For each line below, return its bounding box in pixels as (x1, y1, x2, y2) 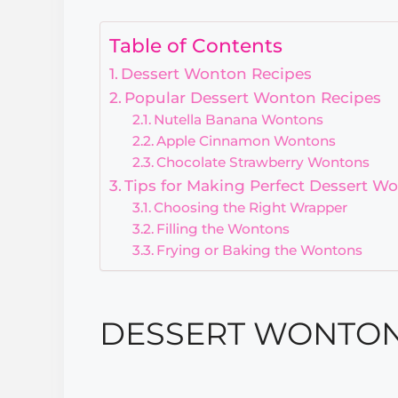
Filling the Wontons (155, 220, 290, 238)
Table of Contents (109, 34, 283, 58)
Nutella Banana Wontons (153, 111, 323, 129)
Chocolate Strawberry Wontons (155, 154, 370, 171)
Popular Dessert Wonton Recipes (124, 88, 382, 107)
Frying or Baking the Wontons (155, 242, 362, 259)
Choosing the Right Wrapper (153, 199, 347, 217)
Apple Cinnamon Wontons (155, 132, 336, 150)
